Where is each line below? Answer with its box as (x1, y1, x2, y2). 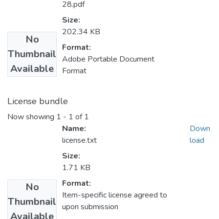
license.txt (62, 135, 97, 146)
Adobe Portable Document (62, 54, 154, 65)
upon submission (62, 201, 118, 213)
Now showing (7, 111, 56, 123)
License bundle (7, 95, 68, 108)
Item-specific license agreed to (62, 190, 167, 201)
